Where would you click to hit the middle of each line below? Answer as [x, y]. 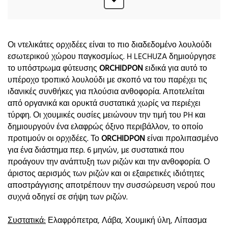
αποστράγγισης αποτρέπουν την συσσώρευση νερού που [111, 186]
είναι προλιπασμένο [182, 139]
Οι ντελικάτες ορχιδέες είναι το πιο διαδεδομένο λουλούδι [110, 45]
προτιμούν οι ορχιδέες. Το [54, 139]
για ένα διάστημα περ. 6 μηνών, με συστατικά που [96, 150]
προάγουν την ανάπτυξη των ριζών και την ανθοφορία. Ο [109, 162]
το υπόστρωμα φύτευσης [53, 68]
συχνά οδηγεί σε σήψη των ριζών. [68, 197]
